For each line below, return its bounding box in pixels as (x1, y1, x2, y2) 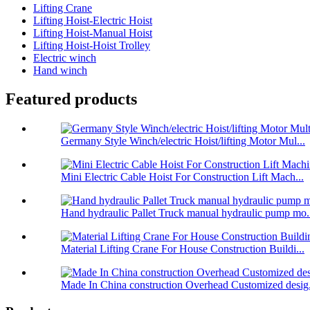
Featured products (6, 90, 137, 109)
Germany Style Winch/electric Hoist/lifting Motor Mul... (61, 135, 305, 147)
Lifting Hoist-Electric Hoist (33, 14, 152, 26)
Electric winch (33, 51, 96, 64)
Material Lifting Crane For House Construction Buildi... (61, 243, 304, 255)
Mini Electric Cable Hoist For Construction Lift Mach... (61, 171, 304, 183)
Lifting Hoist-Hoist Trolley (33, 39, 150, 51)
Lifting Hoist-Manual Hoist (33, 26, 152, 39)
